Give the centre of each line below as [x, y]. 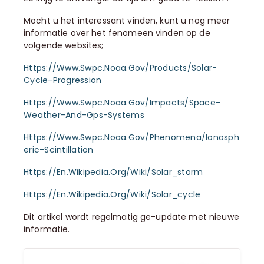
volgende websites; [64, 45]
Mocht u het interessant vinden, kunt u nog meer [127, 21]
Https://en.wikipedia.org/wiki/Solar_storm [113, 172]
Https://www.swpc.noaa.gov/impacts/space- [122, 103]
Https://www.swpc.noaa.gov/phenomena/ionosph [131, 137]
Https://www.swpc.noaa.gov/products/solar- [121, 68]
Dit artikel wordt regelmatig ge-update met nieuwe [131, 217]
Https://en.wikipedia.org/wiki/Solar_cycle [112, 194]
